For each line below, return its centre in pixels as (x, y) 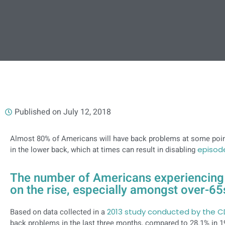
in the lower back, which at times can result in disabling (104, 150)
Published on (38, 112)
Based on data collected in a (59, 212)
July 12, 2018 (87, 112)
